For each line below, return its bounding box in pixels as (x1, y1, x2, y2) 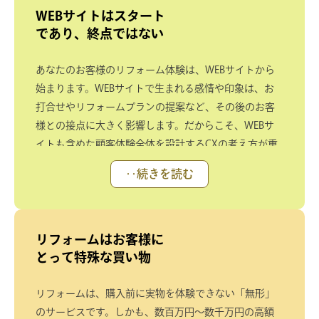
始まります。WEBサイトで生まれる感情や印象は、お (36, 83, 274, 93)
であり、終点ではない (36, 26, 164, 40)
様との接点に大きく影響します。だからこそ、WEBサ (36, 120, 274, 130)
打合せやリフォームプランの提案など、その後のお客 (36, 101, 275, 112)
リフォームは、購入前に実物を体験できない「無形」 (36, 288, 275, 298)
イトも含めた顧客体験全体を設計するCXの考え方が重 (36, 138, 278, 149)
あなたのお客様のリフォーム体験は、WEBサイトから (36, 64, 275, 75)
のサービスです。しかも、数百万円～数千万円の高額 (36, 306, 274, 317)
